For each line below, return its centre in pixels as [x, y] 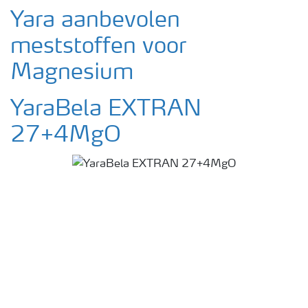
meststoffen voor [98, 47]
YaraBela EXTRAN [106, 110]
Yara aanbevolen [95, 21]
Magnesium [72, 73]
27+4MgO [66, 136]
